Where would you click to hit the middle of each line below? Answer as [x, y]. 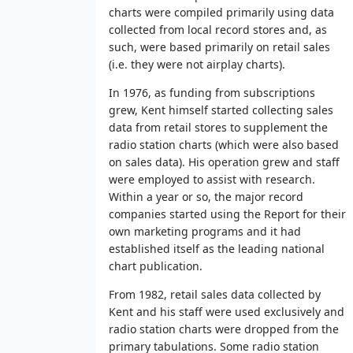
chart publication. [156, 266]
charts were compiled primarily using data [221, 12]
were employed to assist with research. [212, 179]
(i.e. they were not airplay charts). [197, 64]
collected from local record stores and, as [218, 29]
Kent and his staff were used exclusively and [227, 311]
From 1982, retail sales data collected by [215, 294]
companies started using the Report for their [227, 214]
